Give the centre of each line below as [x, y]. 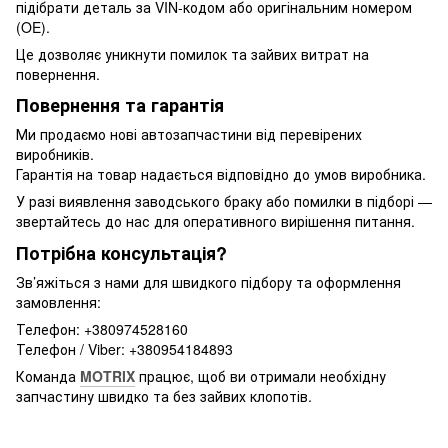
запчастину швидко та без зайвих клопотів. [164, 396]
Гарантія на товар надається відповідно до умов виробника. [221, 174]
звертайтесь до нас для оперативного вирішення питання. [215, 221]
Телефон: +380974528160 [102, 329]
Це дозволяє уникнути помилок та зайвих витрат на [192, 53]
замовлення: [58, 302]
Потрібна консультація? [121, 252]
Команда [48, 376]
